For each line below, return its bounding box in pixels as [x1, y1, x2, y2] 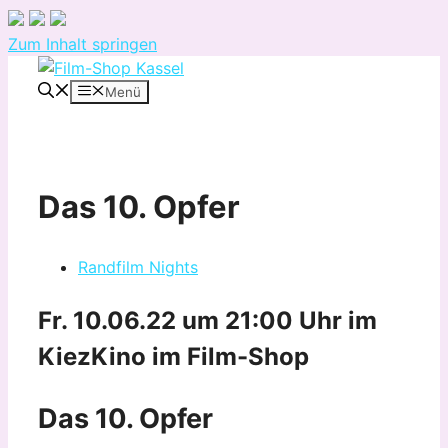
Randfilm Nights [78, 257, 198, 278]
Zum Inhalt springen [8, 34, 157, 54]
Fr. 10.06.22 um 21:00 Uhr [38, 306, 348, 336]
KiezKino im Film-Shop [38, 342, 309, 372]
